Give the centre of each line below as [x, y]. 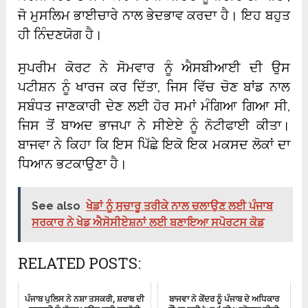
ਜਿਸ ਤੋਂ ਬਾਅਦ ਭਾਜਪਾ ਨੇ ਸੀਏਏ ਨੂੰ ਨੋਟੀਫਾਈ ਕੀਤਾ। [154, 125]
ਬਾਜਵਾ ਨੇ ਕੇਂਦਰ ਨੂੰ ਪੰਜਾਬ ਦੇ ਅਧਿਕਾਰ [224, 299]
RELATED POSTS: [80, 263]
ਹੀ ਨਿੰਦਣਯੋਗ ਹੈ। [60, 35]
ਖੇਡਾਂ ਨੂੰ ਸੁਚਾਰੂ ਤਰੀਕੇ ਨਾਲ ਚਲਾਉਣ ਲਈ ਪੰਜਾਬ [180, 206]
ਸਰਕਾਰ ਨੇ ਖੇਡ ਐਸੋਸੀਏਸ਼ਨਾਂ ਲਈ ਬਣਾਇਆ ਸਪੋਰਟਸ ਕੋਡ [148, 223]
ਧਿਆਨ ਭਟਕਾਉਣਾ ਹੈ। [73, 164]
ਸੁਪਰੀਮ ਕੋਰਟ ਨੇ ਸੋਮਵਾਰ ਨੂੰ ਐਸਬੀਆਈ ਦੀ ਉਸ [154, 68]
